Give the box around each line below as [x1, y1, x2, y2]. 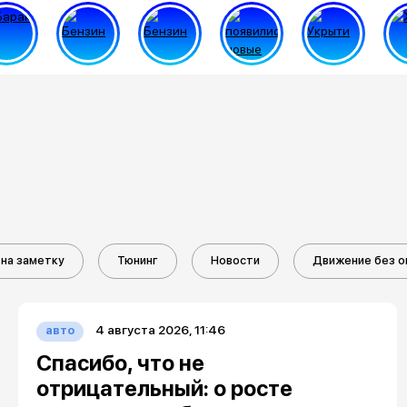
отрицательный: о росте [35, 375, 293, 402]
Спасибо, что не [35, 350, 204, 376]
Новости [211, 253, 260, 267]
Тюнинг [117, 253, 158, 267]
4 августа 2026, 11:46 [94, 323, 225, 337]
